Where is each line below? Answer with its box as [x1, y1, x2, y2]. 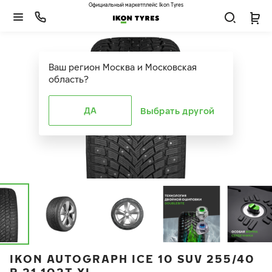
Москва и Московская [103, 62, 197, 72]
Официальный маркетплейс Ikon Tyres [89, 2, 183, 8]
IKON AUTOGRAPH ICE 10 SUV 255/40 [10, 252, 255, 265]
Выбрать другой [140, 105, 215, 116]
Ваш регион [49, 62, 100, 72]
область [49, 74, 84, 84]
